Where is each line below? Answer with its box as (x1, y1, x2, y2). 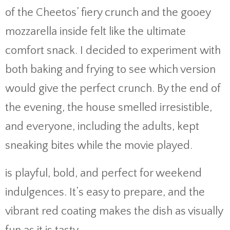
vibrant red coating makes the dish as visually (5, 205, 223, 218)
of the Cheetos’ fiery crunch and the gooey (5, 6, 210, 19)
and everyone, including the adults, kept (5, 120, 199, 133)
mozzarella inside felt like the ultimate (5, 25, 186, 38)
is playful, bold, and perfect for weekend (5, 167, 202, 180)
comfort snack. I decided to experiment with (5, 44, 221, 57)
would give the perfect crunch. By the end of (5, 82, 221, 95)
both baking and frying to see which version (5, 63, 216, 76)
